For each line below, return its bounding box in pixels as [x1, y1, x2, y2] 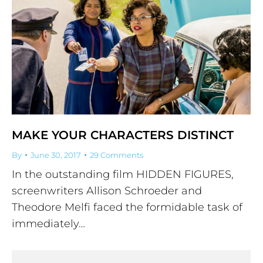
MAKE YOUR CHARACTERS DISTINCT [12, 127, 234, 142]
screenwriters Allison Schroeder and [12, 184, 202, 197]
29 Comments [90, 150, 143, 160]
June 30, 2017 [31, 150, 81, 160]
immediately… [12, 217, 85, 230]
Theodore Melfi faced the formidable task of [12, 200, 242, 214]
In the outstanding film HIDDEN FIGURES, [12, 167, 234, 181]
